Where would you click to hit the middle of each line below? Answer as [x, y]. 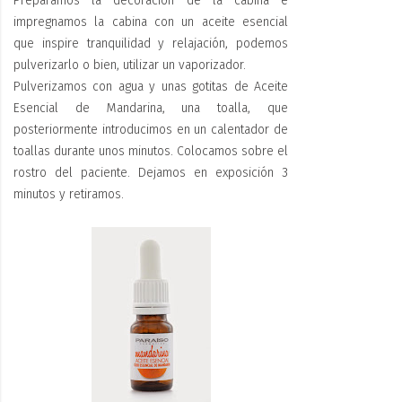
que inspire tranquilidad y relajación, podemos [151, 44]
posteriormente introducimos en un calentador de [151, 130]
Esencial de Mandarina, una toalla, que [151, 109]
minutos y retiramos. [69, 195]
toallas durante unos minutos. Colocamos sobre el [151, 152]
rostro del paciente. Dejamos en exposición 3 [151, 173]
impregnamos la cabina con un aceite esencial [151, 22]
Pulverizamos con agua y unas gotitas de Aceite [151, 87]
